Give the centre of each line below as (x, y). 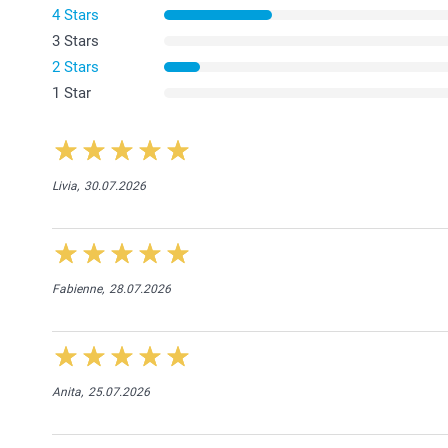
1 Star (71, 92)
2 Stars (75, 66)
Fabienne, (78, 288)
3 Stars (75, 40)
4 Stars (75, 14)
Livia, (65, 185)
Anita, (67, 391)
